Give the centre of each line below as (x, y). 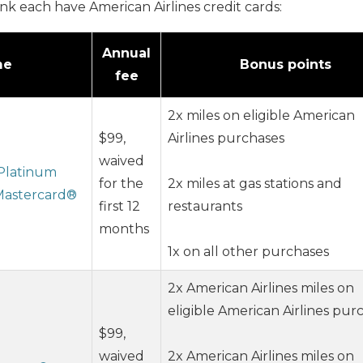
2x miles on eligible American (261, 115)
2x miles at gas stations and (255, 183)
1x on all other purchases (248, 251)
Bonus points (286, 64)
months (124, 228)
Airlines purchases (226, 138)
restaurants (205, 206)
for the (121, 183)
